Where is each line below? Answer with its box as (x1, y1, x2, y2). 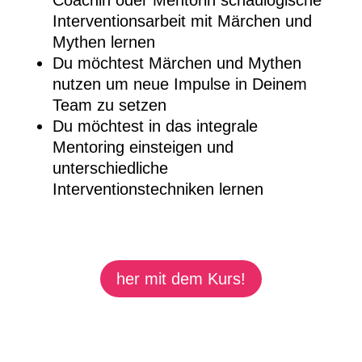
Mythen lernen (52, 32, 155, 51)
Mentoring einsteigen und (52, 137, 234, 156)
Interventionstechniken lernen (52, 179, 263, 198)
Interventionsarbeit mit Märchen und (52, 11, 312, 30)
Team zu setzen (52, 95, 166, 114)
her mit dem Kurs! (116, 269, 246, 288)
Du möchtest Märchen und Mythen (52, 53, 301, 72)
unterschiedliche (52, 158, 168, 177)
